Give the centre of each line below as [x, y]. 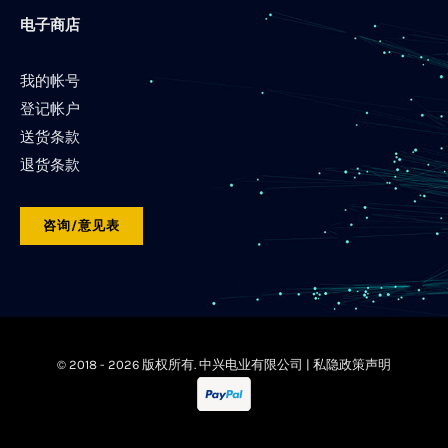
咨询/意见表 [81, 226]
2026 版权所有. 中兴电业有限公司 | [210, 365]
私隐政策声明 [352, 365]
